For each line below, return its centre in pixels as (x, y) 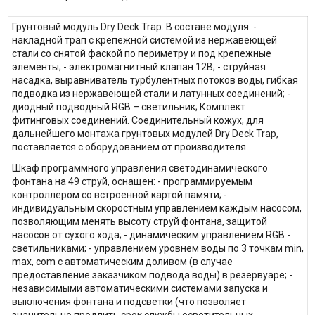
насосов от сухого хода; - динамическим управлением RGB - (151, 235)
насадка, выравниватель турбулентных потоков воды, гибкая (155, 81)
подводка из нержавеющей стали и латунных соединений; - (151, 94)
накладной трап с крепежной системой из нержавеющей (144, 40)
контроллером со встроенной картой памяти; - (119, 195)
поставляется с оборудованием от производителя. (130, 147)
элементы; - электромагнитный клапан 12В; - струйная (139, 67)
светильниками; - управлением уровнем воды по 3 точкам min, (157, 249)
